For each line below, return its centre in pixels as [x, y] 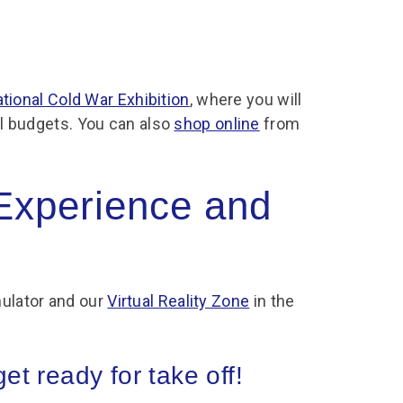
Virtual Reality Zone [179, 301]
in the [272, 301]
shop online [217, 124]
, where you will [246, 99]
